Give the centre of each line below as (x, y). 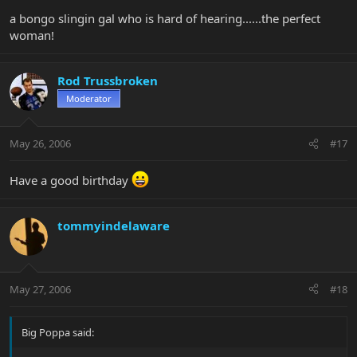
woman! (32, 35)
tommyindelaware (114, 226)
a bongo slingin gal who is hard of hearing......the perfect (165, 18)
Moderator (89, 98)
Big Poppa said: (58, 332)
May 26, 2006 (40, 144)
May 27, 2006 (40, 289)
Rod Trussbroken (108, 80)
